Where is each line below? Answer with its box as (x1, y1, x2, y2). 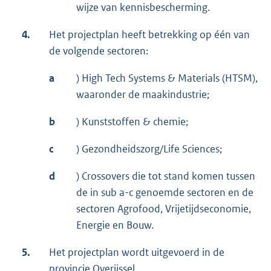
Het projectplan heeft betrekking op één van (49, 28, 250, 42)
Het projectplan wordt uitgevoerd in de (49, 246, 224, 260)
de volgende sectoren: (49, 44, 148, 58)
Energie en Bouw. (76, 218, 154, 232)
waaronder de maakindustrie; (76, 88, 209, 102)
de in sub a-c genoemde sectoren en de (76, 186, 253, 200)
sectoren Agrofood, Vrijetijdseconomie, (76, 202, 251, 216)
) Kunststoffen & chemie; (76, 115, 188, 129)
